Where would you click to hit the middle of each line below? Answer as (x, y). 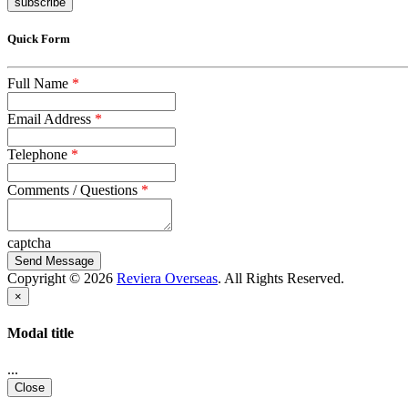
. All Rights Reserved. (281, 279)
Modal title (41, 333)
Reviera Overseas (167, 279)
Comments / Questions (74, 190)
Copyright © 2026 (62, 279)
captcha (29, 243)
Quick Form (39, 39)
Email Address (51, 119)
